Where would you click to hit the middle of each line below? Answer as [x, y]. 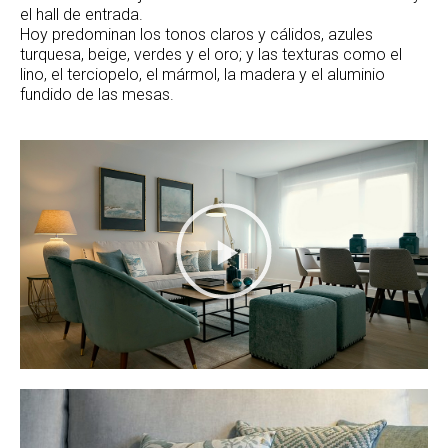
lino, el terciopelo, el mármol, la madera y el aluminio [202, 75]
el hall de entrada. [81, 15]
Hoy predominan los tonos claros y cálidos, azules [196, 35]
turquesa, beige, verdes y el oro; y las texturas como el [211, 55]
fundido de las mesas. [97, 95]
